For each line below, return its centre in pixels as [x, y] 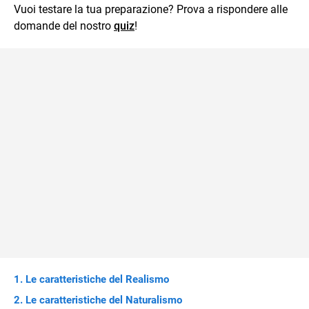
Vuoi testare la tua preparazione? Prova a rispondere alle [151, 9]
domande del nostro [64, 26]
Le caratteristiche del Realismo [97, 279]
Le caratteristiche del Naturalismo [104, 300]
